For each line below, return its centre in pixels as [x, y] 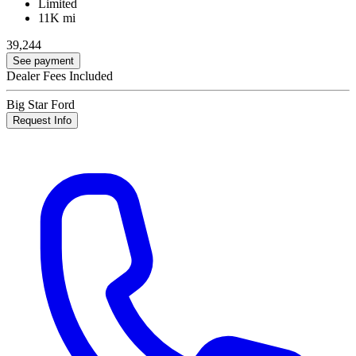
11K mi [57, 17]
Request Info [42, 120]
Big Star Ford [41, 104]
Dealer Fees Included [60, 75]
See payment [43, 60]
